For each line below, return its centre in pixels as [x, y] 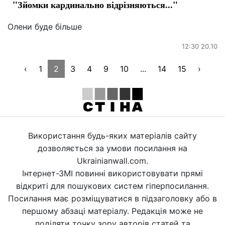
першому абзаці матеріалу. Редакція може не [113, 211]
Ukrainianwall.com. [113, 160]
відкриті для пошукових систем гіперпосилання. [113, 186]
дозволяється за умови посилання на [113, 148]
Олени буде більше [45, 26]
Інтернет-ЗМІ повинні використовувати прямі [113, 173]
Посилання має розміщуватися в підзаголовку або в [113, 198]
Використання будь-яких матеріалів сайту [113, 135]
